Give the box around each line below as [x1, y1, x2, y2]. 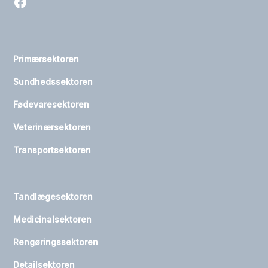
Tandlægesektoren [13, 191, 93, 202]
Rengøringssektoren [13, 237, 99, 248]
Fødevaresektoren [13, 99, 90, 110]
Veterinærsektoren [13, 122, 92, 133]
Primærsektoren [13, 54, 80, 65]
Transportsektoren [13, 145, 92, 156]
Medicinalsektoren [13, 214, 92, 225]
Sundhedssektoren [13, 77, 93, 87]
